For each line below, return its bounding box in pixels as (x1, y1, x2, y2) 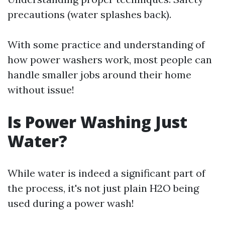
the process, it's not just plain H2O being (8, 182, 199, 194)
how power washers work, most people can (8, 53, 212, 66)
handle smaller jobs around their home (8, 68, 191, 81)
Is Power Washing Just (8, 111, 187, 133)
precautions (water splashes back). (8, 8, 171, 21)
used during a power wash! (8, 197, 134, 209)
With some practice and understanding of (8, 38, 205, 51)
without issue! (8, 83, 74, 96)
